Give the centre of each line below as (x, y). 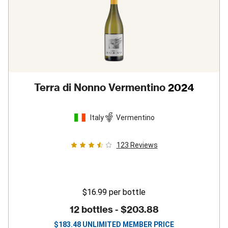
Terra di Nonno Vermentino (100, 87)
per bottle (127, 192)
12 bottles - (95, 209)
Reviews (144, 145)
